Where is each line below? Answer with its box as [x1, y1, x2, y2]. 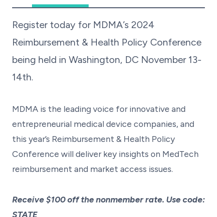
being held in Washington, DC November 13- [12, 53, 201, 65]
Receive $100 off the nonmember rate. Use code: [12, 194, 205, 204]
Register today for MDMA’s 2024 [12, 18, 155, 31]
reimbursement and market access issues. [12, 163, 175, 174]
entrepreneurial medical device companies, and [12, 118, 194, 129]
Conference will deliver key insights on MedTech [12, 148, 199, 159]
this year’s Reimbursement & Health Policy [12, 133, 175, 144]
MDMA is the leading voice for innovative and [12, 103, 186, 114]
